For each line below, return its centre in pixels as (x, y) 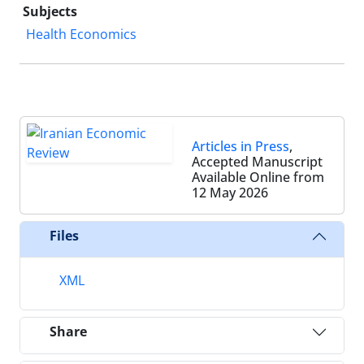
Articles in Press (240, 146)
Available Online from (258, 177)
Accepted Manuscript (257, 161)
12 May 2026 (230, 192)
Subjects (50, 11)
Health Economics (81, 34)
